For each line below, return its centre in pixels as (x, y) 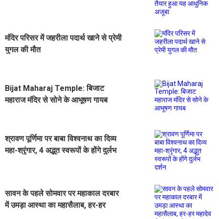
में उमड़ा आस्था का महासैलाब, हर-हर (55, 205)
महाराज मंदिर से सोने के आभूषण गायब (56, 100)
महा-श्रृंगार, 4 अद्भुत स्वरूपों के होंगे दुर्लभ (61, 150)
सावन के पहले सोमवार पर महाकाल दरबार (62, 193)
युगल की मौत (23, 49)
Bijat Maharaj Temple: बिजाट (55, 88)
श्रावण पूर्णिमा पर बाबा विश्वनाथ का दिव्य (61, 138)
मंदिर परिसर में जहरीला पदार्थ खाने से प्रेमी (63, 38)
